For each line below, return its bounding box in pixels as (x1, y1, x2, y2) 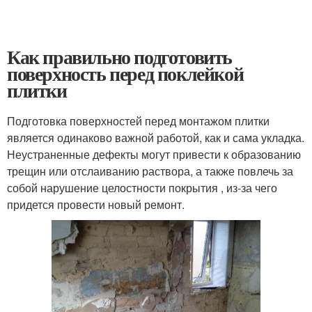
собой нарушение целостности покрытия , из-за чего (7, 179, 277, 196)
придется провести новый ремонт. (7, 196, 185, 212)
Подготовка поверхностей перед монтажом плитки (7, 112, 270, 129)
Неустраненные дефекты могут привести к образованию (7, 146, 301, 162)
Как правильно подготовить (7, 42, 232, 71)
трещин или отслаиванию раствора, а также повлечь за (7, 162, 293, 179)
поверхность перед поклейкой (7, 58, 244, 88)
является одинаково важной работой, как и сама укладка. (7, 129, 304, 146)
